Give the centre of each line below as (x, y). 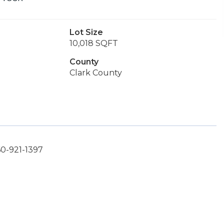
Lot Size (86, 32)
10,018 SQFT (93, 43)
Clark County (95, 73)
